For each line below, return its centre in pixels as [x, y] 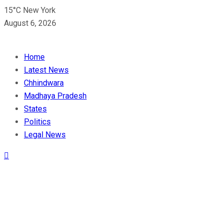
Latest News [46, 70]
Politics [37, 122]
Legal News [45, 135]
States [35, 109]
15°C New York [30, 10]
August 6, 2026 [30, 23]
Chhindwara [44, 83]
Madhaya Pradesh [55, 96]
